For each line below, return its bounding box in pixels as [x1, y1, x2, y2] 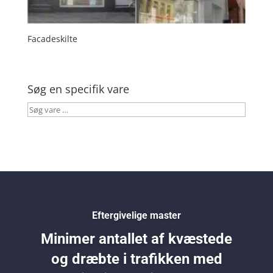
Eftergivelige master [92, 210, 181, 222]
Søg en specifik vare [27, 82, 129, 97]
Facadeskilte [27, 33, 77, 45]
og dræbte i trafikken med [51, 250, 222, 268]
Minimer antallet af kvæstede [41, 230, 232, 248]
